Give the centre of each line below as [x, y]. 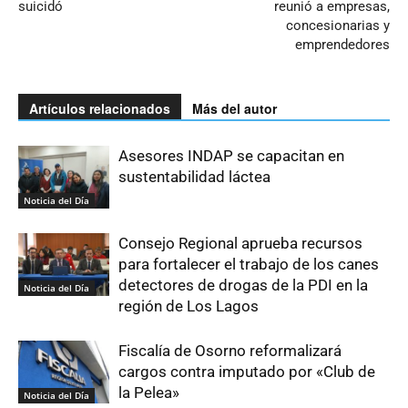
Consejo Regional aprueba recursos [240, 244]
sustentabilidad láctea [194, 177]
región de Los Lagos [189, 306]
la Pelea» [149, 393]
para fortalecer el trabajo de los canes [249, 265]
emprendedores [342, 45]
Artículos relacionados [100, 109]
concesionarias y [338, 26]
